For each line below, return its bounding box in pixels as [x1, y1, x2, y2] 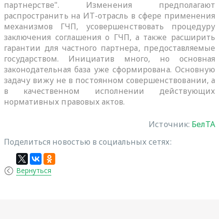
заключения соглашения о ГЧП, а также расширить [4, 31, 215, 43]
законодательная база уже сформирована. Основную [4, 64, 215, 75]
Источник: [149, 118, 192, 130]
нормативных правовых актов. [4, 96, 125, 107]
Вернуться [16, 165, 52, 175]
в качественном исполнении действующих [4, 85, 215, 96]
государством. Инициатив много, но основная [4, 53, 215, 64]
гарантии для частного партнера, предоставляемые [4, 42, 215, 53]
